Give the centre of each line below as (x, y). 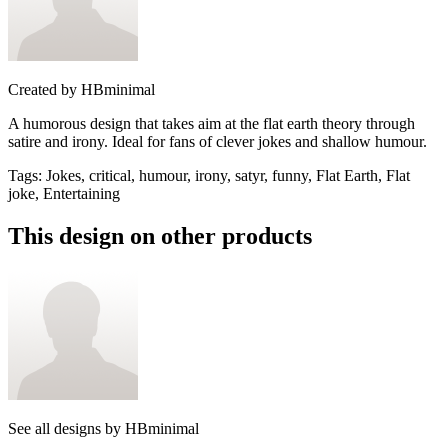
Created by (42, 89)
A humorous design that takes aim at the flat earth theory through (211, 123)
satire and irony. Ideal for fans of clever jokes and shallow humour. (217, 141)
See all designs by (66, 428)
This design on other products (160, 235)
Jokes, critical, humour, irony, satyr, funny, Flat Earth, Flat (228, 175)
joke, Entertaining (64, 193)
